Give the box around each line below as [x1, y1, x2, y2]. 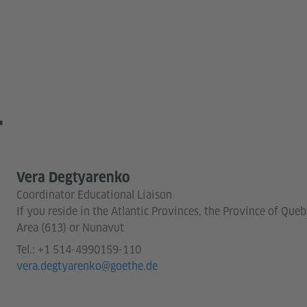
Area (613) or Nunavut [16, 220, 124, 235]
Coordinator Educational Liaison [16, 187, 172, 202]
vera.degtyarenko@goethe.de [16, 258, 158, 273]
